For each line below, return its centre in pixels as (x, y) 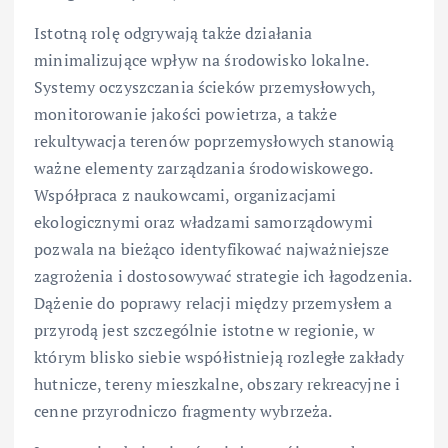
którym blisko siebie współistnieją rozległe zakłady (219, 356)
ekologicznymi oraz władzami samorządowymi (203, 221)
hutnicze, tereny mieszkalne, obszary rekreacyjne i (217, 383)
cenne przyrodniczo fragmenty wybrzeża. (183, 410)
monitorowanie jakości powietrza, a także (185, 113)
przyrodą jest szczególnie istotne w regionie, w (204, 329)
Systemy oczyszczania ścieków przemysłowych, (205, 86)
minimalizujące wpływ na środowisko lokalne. (201, 59)
